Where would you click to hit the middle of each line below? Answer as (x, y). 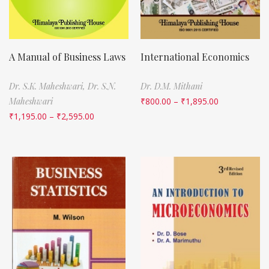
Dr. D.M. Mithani (171, 86)
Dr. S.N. (102, 86)
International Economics (195, 56)
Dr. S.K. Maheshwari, (48, 86)
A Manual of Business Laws (67, 56)
